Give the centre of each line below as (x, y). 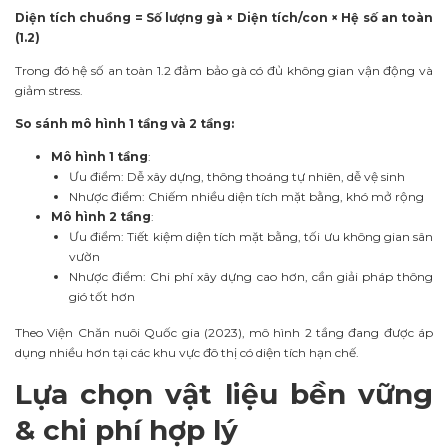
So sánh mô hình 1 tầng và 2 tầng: (124, 123)
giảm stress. (49, 91)
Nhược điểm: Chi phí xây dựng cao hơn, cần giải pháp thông (251, 276)
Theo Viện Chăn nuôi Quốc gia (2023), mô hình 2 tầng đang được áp (224, 332)
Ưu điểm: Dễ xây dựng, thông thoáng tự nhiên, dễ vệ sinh (237, 176)
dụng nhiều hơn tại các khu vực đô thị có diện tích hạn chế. (187, 352)
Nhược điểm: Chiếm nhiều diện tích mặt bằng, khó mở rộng (246, 196)
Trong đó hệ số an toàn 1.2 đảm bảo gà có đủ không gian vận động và (224, 71)
